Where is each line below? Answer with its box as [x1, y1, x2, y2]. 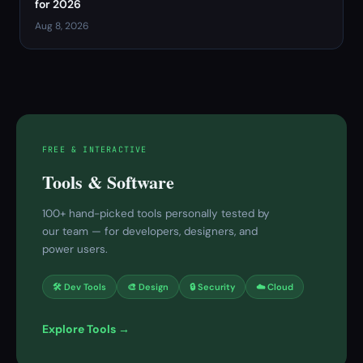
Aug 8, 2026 [35, 19, 89, 32]
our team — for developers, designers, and [42, 224, 258, 238]
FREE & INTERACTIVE [42, 144, 147, 155]
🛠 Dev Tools [53, 281, 106, 293]
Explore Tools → [42, 322, 130, 336]
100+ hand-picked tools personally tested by [42, 207, 270, 220]
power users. [42, 242, 108, 256]
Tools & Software [42, 169, 174, 195]
